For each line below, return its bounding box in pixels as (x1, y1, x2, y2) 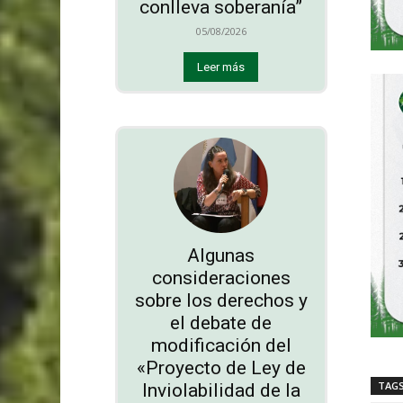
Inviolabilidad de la (141, 379, 300, 401)
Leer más (197, 60, 246, 75)
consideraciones (151, 266, 291, 289)
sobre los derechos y (134, 289, 308, 311)
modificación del (150, 334, 291, 356)
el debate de (170, 311, 273, 334)
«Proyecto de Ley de (136, 356, 306, 379)
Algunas (187, 244, 255, 266)
